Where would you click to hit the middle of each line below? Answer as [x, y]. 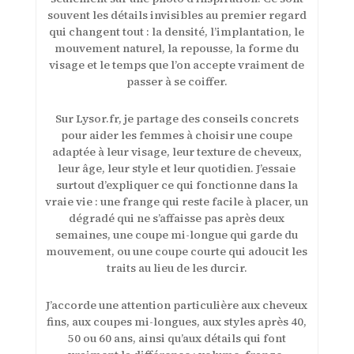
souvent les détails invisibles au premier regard [177, 15]
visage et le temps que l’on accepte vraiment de [177, 64]
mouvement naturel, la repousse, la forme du [177, 48]
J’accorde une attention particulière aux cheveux [177, 305]
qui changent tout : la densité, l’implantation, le [177, 31]
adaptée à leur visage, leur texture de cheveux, [177, 151]
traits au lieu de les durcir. [177, 267]
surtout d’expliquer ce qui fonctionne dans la [177, 185]
